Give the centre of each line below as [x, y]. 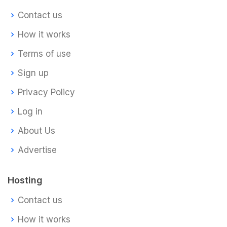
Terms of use [44, 53]
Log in [30, 111]
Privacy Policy [46, 92]
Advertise [37, 150]
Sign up [33, 73]
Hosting [25, 180]
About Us [36, 130]
